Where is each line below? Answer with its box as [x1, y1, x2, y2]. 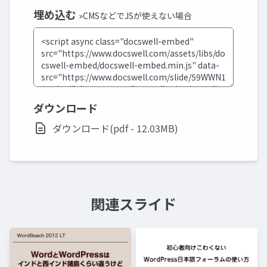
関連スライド [91, 193, 176, 214]
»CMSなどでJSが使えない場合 [79, 10, 192, 21]
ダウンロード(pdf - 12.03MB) [52, 121, 178, 135]
